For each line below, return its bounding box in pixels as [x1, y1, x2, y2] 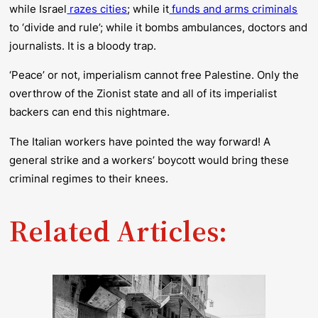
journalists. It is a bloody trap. [9, 38, 157, 53]
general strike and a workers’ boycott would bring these [9, 153, 290, 167]
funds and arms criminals [169, 1, 298, 16]
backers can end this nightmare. [9, 105, 173, 119]
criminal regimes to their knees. [9, 171, 169, 185]
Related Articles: [9, 209, 228, 251]
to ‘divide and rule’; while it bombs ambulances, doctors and [9, 20, 308, 34]
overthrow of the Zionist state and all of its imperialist [9, 87, 278, 101]
